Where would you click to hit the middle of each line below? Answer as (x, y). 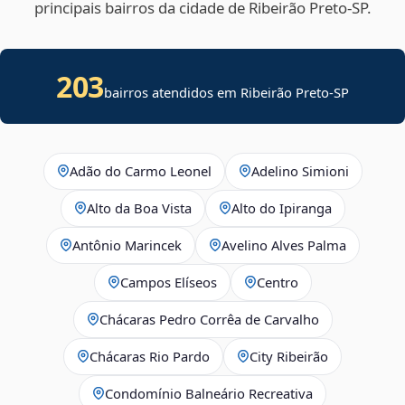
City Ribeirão (289, 356)
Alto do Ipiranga (281, 207)
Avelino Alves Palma (283, 245)
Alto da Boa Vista (139, 207)
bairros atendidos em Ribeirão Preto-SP (226, 92)
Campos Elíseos (168, 282)
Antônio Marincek (127, 245)
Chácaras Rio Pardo (150, 356)
